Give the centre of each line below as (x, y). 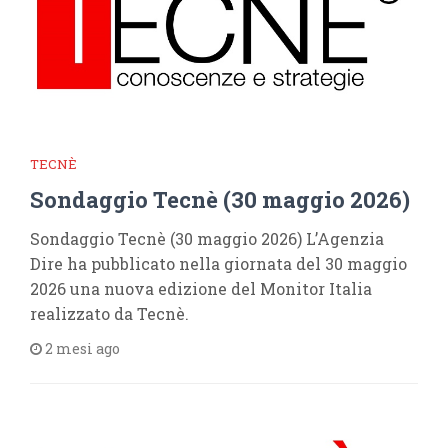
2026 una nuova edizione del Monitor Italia (201, 288)
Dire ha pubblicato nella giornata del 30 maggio (218, 263)
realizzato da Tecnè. (109, 313)
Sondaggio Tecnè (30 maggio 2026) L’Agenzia (207, 238)
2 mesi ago (81, 348)
